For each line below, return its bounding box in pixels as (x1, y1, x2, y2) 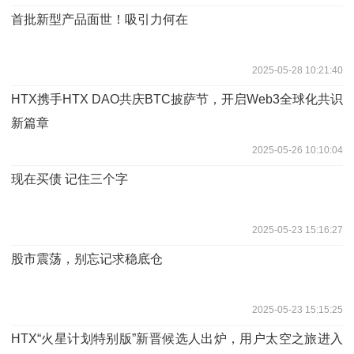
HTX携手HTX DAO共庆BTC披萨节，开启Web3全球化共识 (11, 92, 343, 106)
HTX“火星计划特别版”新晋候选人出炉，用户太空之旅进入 (11, 331, 343, 345)
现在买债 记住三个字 (11, 171, 128, 186)
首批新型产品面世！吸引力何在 (11, 12, 188, 26)
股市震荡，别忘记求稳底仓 (11, 251, 163, 265)
